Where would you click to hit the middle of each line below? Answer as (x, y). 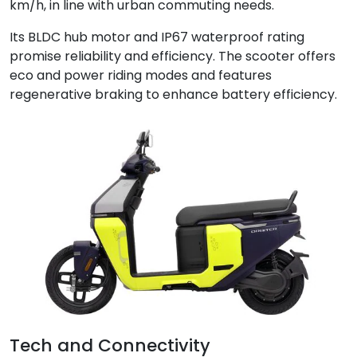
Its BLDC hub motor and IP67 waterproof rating (157, 37)
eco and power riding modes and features (141, 75)
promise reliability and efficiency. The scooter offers (173, 56)
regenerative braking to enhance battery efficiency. (173, 94)
